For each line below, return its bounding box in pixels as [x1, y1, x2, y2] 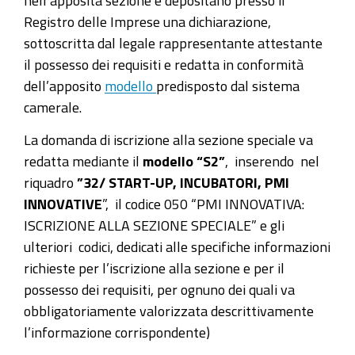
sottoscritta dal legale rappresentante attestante [24, 36, 323, 50]
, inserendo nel [225, 153, 319, 168]
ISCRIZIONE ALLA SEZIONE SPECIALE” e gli [24, 217, 284, 232]
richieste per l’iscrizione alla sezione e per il [24, 260, 284, 275]
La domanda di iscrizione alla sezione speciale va [24, 132, 313, 147]
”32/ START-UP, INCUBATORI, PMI [77, 174, 289, 189]
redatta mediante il [24, 153, 139, 168]
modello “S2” [139, 153, 225, 168]
